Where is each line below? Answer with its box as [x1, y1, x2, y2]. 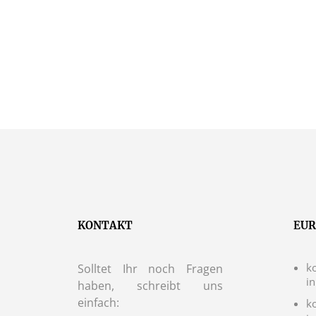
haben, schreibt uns [78, 277, 223, 293]
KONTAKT [78, 218, 133, 232]
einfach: [78, 294, 119, 310]
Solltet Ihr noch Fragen [78, 260, 223, 276]
